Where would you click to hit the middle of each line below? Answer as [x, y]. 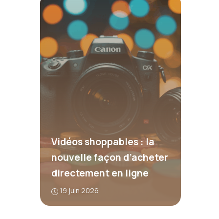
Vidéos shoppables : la [103, 142]
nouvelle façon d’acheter [109, 158]
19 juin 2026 [79, 191]
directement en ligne [100, 173]
